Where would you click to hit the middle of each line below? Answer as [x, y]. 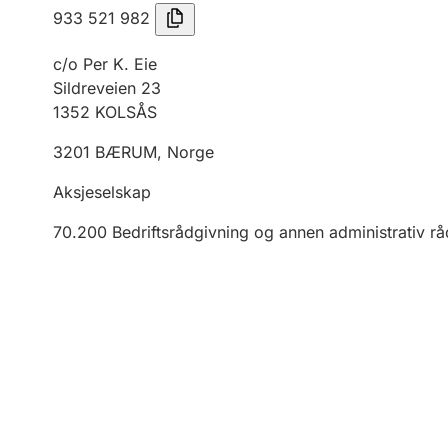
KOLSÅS [126, 112]
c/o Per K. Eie [105, 64]
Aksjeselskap [102, 192]
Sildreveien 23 [107, 88]
